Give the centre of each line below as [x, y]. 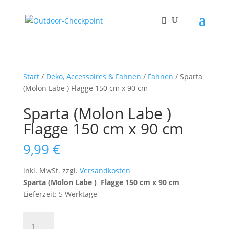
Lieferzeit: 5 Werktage [60, 194]
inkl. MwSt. [41, 170]
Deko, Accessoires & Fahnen [93, 76]
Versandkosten [105, 170]
